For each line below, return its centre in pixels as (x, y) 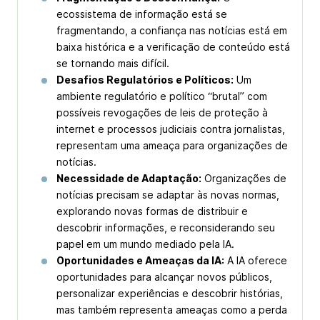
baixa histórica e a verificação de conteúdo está (173, 47)
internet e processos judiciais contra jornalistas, (171, 129)
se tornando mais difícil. (113, 63)
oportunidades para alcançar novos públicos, (164, 277)
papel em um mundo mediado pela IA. (145, 244)
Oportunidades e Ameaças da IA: (140, 260)
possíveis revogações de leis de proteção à (162, 112)
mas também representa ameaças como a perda (172, 310)
